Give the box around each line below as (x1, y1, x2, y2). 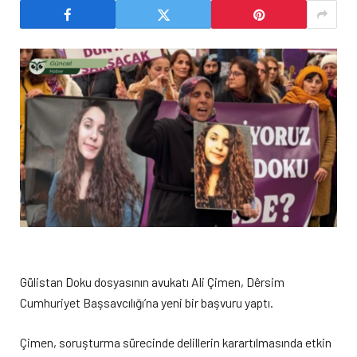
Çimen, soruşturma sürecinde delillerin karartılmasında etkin (20, 335, 331, 351)
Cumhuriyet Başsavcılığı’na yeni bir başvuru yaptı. (20, 294, 273, 310)
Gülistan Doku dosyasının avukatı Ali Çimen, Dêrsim (20, 273, 284, 289)
